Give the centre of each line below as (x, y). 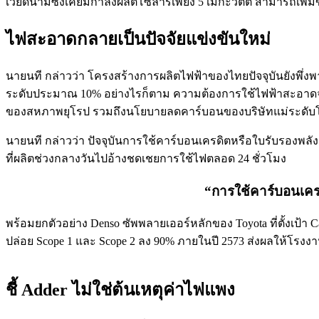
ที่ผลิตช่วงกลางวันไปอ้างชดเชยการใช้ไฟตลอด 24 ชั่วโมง (146, 158)
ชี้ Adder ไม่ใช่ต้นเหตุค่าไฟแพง (120, 290)
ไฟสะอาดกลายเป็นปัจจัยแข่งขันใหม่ (138, 39)
